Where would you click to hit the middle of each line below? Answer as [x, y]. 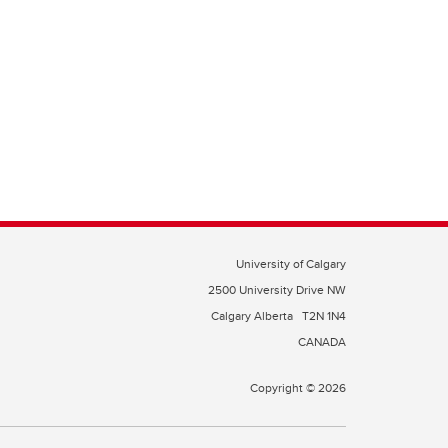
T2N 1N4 [324, 315]
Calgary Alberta [253, 315]
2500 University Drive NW [277, 289]
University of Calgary [291, 263]
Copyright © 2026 [298, 387]
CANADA [322, 341]
